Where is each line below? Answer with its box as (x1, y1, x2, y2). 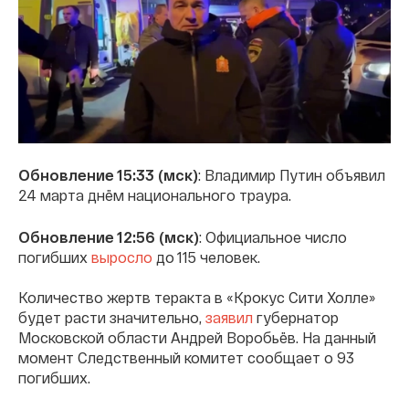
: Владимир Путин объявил (198, 165, 385, 184)
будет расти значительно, (18, 308, 205, 326)
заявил (205, 308, 253, 326)
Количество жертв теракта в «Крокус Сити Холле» (18, 288, 375, 306)
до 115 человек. (152, 247, 260, 266)
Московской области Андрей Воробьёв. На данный (18, 328, 376, 346)
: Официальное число (199, 227, 347, 246)
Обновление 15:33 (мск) (18, 165, 198, 184)
